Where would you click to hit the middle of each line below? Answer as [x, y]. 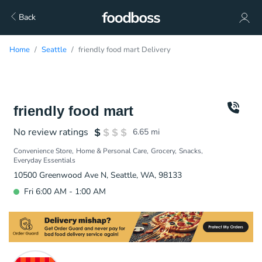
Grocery [163, 151]
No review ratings [51, 132]
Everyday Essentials [44, 160]
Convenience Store [43, 151]
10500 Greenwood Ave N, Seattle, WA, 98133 [98, 175]
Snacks [190, 151]
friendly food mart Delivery [125, 50]
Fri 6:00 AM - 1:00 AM [65, 192]
